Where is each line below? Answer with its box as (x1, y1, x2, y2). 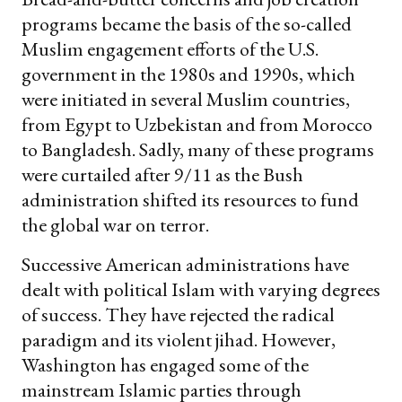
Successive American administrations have (22, 250, 349, 277)
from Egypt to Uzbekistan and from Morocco (22, 110, 372, 137)
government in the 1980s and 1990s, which (22, 60, 355, 87)
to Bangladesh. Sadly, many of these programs (22, 135, 374, 162)
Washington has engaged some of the (22, 351, 309, 378)
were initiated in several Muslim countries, (22, 85, 350, 112)
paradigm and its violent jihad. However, (22, 326, 336, 353)
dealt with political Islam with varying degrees (22, 275, 380, 302)
